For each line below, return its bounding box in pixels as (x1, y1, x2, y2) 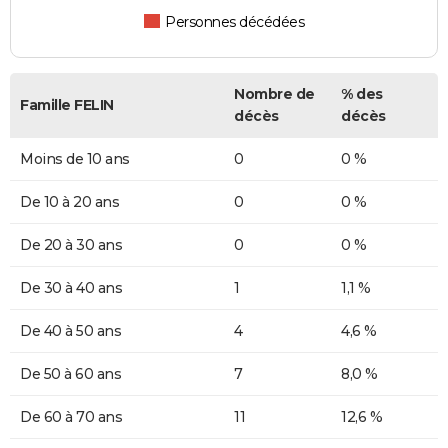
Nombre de (234, 85, 315, 104)
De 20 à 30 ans (20, 236, 122, 255)
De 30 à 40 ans (20, 279, 122, 298)
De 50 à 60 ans (20, 365, 121, 384)
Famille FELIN (20, 96, 114, 115)
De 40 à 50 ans (20, 322, 121, 341)
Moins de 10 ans (20, 150, 130, 169)
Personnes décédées (165, 13, 305, 32)
